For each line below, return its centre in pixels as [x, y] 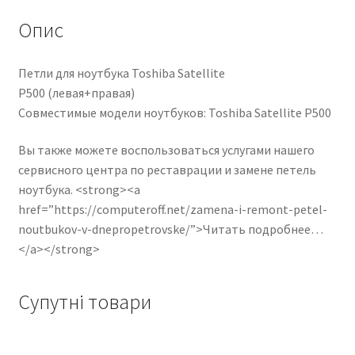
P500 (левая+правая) [76, 92]
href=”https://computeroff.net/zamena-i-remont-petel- [172, 210]
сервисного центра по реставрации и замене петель [167, 170]
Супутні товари [84, 302]
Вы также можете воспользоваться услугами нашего [166, 150]
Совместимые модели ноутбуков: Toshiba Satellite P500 [174, 112]
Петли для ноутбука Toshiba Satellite [121, 73]
